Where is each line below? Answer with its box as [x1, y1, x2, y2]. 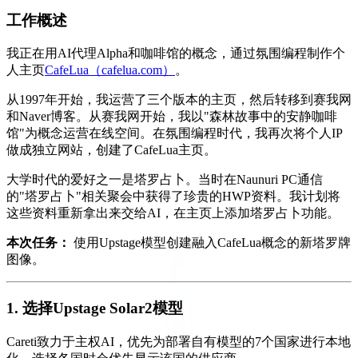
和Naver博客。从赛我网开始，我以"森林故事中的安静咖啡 [6, 109, 337, 124]
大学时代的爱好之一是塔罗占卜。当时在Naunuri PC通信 [6, 173, 323, 187]
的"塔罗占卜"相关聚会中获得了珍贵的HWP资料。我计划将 [6, 189, 340, 204]
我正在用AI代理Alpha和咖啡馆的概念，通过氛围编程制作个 [6, 46, 345, 61]
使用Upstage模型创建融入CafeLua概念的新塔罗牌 [70, 236, 351, 250]
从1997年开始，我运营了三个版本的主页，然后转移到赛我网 [6, 93, 352, 107]
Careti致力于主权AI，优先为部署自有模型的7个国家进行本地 [6, 334, 351, 348]
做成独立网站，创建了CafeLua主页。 [6, 143, 217, 157]
